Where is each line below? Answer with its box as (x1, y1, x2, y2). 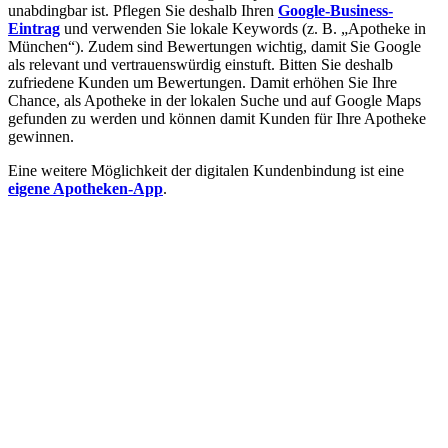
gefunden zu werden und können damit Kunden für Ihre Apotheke (8, 109, 426, 127)
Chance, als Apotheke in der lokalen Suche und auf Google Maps (8, 91, 421, 109)
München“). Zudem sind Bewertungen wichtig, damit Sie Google (8, 37, 421, 55)
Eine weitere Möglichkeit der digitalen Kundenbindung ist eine (8, 161, 404, 179)
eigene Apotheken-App (8, 179, 163, 197)
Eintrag (8, 19, 60, 37)
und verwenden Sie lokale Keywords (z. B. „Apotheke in (60, 19, 426, 37)
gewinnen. (8, 127, 74, 145)
